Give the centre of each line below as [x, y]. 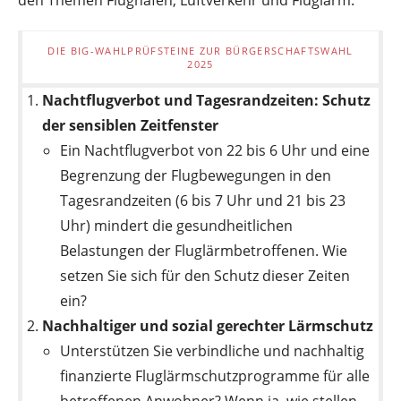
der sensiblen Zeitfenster [131, 125]
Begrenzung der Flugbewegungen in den [196, 175]
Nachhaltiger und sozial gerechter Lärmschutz [208, 325]
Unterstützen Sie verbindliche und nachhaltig [213, 350]
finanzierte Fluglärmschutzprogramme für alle [215, 375]
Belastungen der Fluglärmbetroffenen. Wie [204, 250]
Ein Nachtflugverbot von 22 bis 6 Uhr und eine [215, 150]
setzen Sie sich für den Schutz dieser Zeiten [205, 275]
